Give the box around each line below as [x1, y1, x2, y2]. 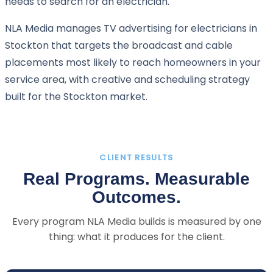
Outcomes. [92, 188, 181, 207]
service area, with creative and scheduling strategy [5, 73, 250, 87]
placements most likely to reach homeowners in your [5, 55, 261, 70]
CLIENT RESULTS [99, 152, 174, 164]
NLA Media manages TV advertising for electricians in [5, 21, 257, 36]
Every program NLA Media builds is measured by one [12, 214, 261, 229]
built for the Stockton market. [5, 90, 147, 104]
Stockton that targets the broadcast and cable [5, 38, 233, 53]
